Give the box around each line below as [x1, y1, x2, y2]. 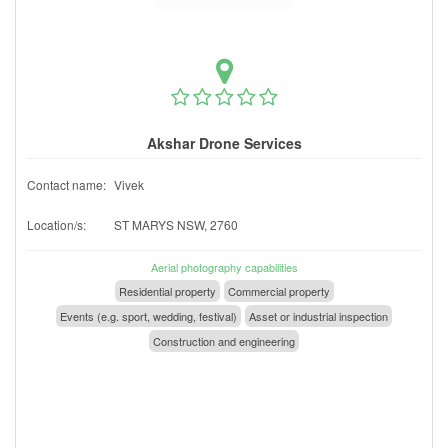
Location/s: [27, 215, 86, 233]
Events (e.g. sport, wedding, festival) [60, 307, 237, 324]
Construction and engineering [153, 332, 295, 349]
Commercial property [227, 282, 330, 299]
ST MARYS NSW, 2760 [114, 215, 238, 233]
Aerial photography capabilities [150, 258, 298, 275]
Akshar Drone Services [146, 132, 302, 153]
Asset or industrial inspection [249, 307, 388, 324]
